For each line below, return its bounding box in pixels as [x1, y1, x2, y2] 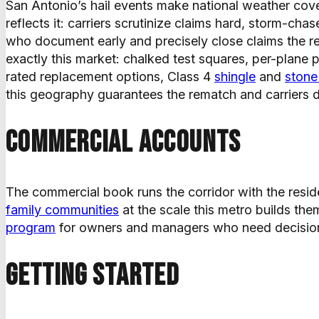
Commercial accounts [6, 124, 241, 161]
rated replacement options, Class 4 [6, 68, 214, 84]
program [6, 219, 56, 235]
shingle [214, 68, 256, 84]
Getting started [6, 257, 179, 294]
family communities [6, 202, 119, 217]
